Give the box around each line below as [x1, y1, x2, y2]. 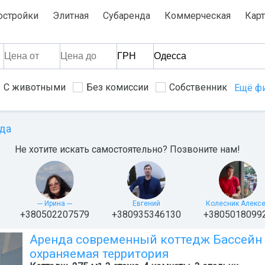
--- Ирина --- [37, 199, 72, 208]
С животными [4, 82, 66, 93]
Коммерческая [164, 10, 231, 21]
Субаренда [103, 10, 150, 21]
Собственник [169, 82, 227, 93]
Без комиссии [86, 82, 148, 93]
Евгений [132, 199, 160, 208]
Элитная [53, 10, 89, 21]
